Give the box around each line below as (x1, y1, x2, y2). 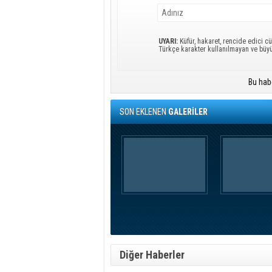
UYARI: (158, 37, 178, 46)
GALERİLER (168, 107, 208, 117)
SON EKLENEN (120, 107, 168, 117)
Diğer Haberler (120, 248, 185, 261)
